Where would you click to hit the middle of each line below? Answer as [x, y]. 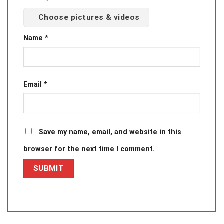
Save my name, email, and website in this [110, 132]
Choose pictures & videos [89, 17]
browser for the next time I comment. [89, 149]
